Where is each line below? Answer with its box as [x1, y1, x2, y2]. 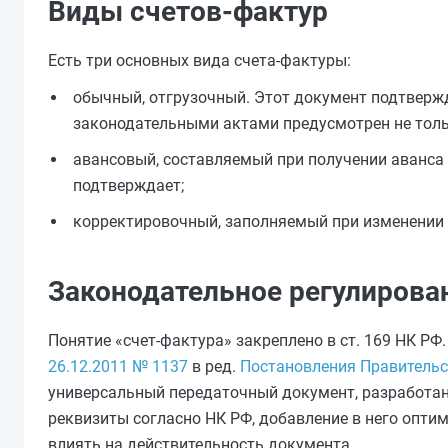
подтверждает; [73, 176, 184, 195]
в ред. [188, 357, 240, 376]
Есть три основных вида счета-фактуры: [48, 51, 351, 70]
